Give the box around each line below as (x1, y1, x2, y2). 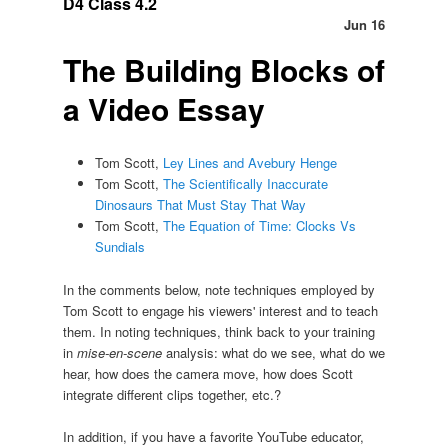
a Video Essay (62, 87, 265, 131)
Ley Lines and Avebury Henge (163, 153, 338, 173)
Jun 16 (344, 14, 386, 34)
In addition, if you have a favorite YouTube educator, (62, 426, 364, 446)
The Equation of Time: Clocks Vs (163, 216, 357, 236)
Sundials (95, 237, 146, 257)
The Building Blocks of (62, 48, 385, 92)
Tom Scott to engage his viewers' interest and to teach (62, 300, 378, 320)
